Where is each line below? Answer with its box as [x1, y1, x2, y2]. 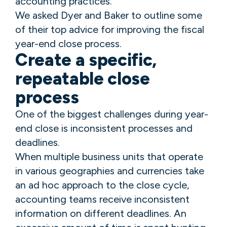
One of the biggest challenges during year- [15, 107, 208, 120]
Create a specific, [15, 49, 157, 70]
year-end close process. [15, 37, 122, 50]
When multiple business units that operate [15, 150, 203, 163]
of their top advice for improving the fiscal [15, 23, 204, 35]
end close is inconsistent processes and [15, 122, 193, 134]
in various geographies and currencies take [15, 164, 204, 177]
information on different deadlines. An [15, 207, 186, 219]
